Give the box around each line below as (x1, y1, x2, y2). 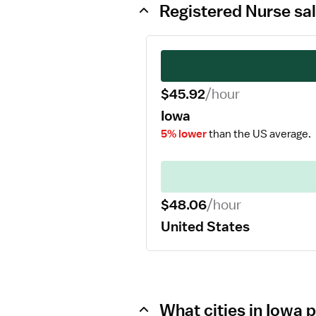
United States (161, 218, 250, 235)
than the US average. (207, 127, 311, 141)
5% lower (161, 127, 207, 141)
